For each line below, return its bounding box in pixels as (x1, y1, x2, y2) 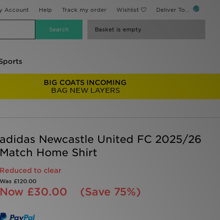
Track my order (62, 6, 107, 13)
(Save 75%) (80, 186, 141, 198)
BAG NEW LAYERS (51, 86, 120, 94)
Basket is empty (95, 26, 141, 33)
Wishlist (116, 6, 139, 13)
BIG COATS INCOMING (44, 79, 127, 86)
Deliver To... (156, 6, 192, 13)
